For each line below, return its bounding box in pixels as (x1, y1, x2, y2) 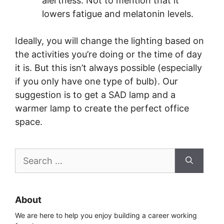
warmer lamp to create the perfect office (15, 103, 189, 113)
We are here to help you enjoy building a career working (15, 211, 197, 219)
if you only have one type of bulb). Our (15, 76, 178, 86)
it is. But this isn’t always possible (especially (15, 62, 202, 73)
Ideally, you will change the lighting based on (15, 35, 204, 46)
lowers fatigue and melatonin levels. (42, 8, 193, 19)
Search (14, 149, 37, 157)
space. (15, 116, 42, 127)
